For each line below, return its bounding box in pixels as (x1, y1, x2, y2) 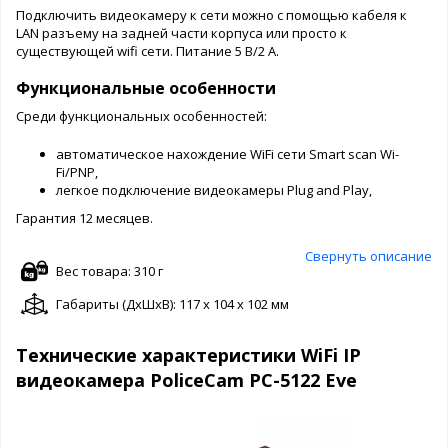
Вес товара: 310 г (56, 261, 163, 280)
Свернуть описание (305, 246, 432, 265)
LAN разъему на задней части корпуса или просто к (16, 23, 347, 42)
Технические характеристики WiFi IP (16, 342, 361, 367)
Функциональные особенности (16, 76, 276, 99)
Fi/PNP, (56, 162, 98, 181)
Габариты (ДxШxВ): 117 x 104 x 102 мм (56, 294, 289, 313)
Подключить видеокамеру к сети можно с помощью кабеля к (16, 5, 407, 24)
